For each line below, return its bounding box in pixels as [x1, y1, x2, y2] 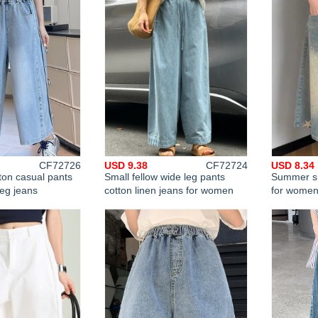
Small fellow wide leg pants [104, 171, 225, 182]
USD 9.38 [104, 160, 148, 171]
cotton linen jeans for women [104, 185, 234, 196]
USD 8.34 [271, 160, 314, 171]
